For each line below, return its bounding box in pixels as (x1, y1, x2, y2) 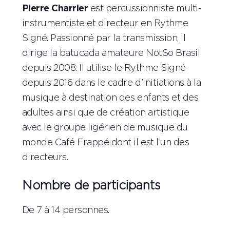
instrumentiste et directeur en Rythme (22, 18, 188, 28)
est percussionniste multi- (88, 4, 202, 13)
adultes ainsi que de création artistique (22, 108, 189, 118)
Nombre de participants (22, 179, 161, 192)
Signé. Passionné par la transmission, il (22, 33, 186, 43)
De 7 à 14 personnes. (22, 205, 109, 215)
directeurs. (22, 152, 68, 162)
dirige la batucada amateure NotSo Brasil (22, 48, 200, 58)
